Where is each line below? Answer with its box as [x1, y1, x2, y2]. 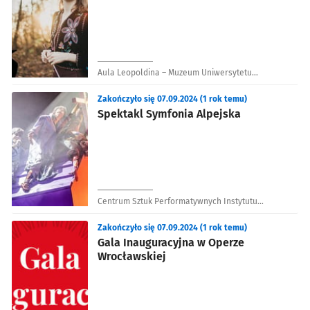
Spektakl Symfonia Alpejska [98, 107, 241, 120]
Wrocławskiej [98, 249, 166, 263]
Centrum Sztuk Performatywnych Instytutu [98, 196, 257, 206]
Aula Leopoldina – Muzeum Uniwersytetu [98, 67, 252, 77]
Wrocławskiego [98, 77, 155, 87]
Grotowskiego [98, 206, 149, 216]
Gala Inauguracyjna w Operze [98, 235, 244, 249]
